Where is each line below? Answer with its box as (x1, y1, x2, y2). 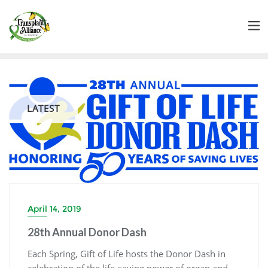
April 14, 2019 (28, 203, 81, 215)
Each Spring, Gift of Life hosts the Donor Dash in (28, 248, 226, 260)
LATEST (27, 102, 60, 114)
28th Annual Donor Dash (28, 226, 147, 239)
